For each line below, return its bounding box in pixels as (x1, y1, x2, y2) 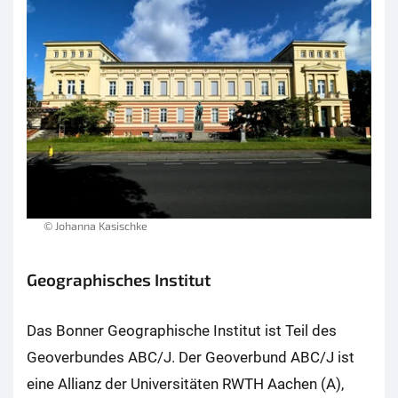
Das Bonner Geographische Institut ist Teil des (27, 321, 337, 339)
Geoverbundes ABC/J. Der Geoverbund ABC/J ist (27, 347, 354, 366)
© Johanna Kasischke (44, 218, 147, 233)
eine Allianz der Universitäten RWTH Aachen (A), (27, 374, 344, 393)
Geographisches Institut (27, 268, 211, 290)
